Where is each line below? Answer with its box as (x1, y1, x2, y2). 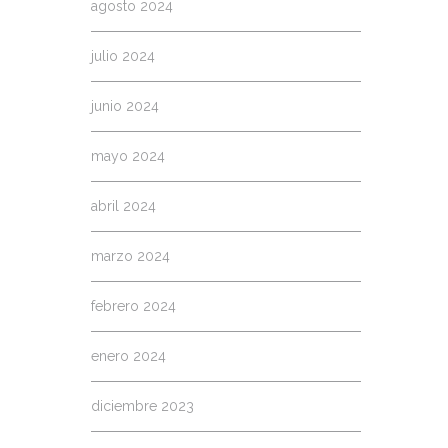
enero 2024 (91, 348, 166, 364)
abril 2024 (91, 198, 156, 214)
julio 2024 (91, 48, 155, 64)
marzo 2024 (91, 248, 170, 264)
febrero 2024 (91, 298, 176, 314)
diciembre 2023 (91, 398, 194, 414)
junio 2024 (91, 98, 159, 114)
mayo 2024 (91, 148, 165, 164)
